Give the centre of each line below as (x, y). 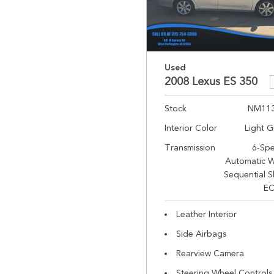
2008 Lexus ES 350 (211, 81)
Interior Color (191, 128)
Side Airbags (201, 234)
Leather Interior (206, 214)
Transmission (190, 147)
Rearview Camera (210, 253)
